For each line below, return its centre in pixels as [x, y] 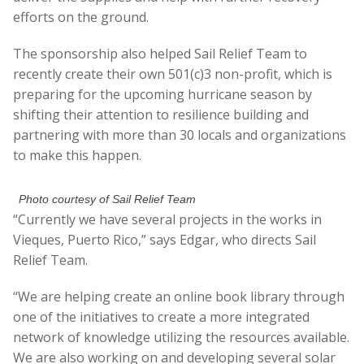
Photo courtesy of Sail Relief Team [108, 199]
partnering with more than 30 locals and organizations [180, 135]
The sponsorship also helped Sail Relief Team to [160, 54]
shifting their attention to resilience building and [161, 115]
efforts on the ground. [81, 17]
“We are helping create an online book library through [179, 297]
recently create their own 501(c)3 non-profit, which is [173, 74]
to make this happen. [77, 156]
